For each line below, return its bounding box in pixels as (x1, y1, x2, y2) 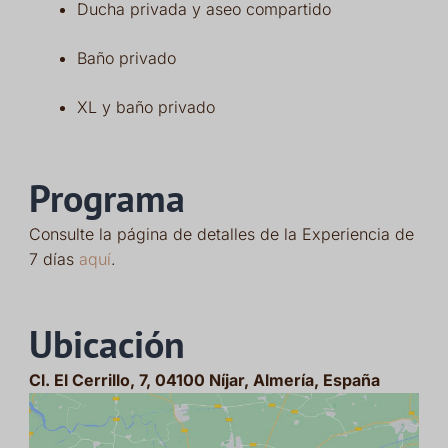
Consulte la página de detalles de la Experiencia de (28, 223, 414, 244)
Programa (28, 172, 185, 223)
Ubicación (28, 318, 185, 369)
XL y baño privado (76, 96, 215, 117)
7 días (28, 248, 79, 269)
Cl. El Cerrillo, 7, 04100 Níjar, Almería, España (28, 369, 380, 390)
